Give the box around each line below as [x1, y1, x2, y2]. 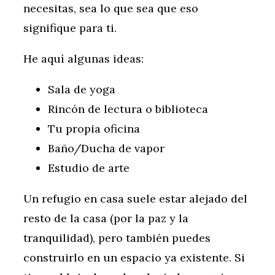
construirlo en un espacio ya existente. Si [23, 250, 245, 265]
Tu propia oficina [48, 122, 140, 136]
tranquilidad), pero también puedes [23, 231, 211, 246]
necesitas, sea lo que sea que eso [23, 1, 198, 16]
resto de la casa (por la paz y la [23, 211, 188, 226]
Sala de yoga [48, 82, 115, 97]
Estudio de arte [48, 161, 130, 176]
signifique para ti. [23, 21, 117, 36]
